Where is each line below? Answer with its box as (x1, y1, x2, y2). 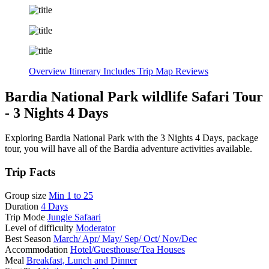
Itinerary (69, 65, 103, 76)
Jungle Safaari (47, 211, 101, 222)
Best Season (5, 233, 53, 244)
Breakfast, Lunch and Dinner (26, 255, 137, 265)
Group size (5, 190, 49, 201)
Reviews (175, 65, 208, 76)
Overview (29, 65, 69, 76)
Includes (103, 65, 138, 76)
